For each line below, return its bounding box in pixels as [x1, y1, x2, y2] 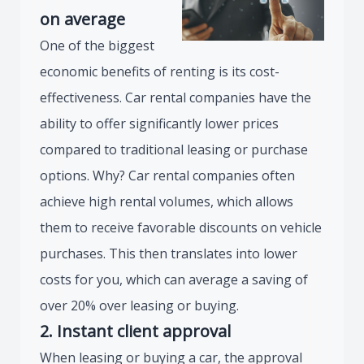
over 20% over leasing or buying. [40, 297, 239, 314]
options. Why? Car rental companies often [40, 167, 295, 184]
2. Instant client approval [40, 320, 231, 342]
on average [40, 8, 125, 30]
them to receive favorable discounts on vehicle [40, 219, 322, 236]
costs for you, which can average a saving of [40, 271, 308, 288]
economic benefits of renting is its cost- [40, 63, 279, 80]
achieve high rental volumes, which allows [40, 193, 293, 210]
